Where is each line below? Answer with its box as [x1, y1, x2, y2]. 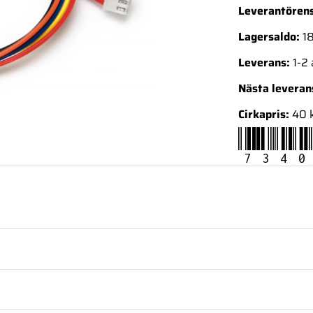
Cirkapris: [238, 105, 289, 124]
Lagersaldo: [238, 28, 300, 46]
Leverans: [238, 54, 290, 72]
